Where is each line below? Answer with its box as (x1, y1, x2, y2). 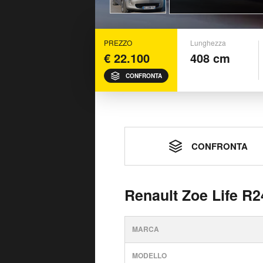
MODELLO (132, 250, 167, 261)
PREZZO (104, 38, 132, 48)
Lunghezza (190, 38, 226, 48)
